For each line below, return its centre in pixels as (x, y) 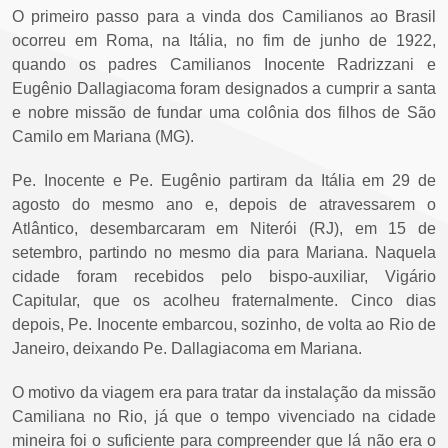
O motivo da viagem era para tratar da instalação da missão (224, 393)
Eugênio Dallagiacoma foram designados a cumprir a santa (224, 89)
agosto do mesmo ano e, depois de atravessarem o (224, 205)
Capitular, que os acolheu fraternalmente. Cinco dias (224, 301)
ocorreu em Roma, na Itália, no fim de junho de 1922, (224, 41)
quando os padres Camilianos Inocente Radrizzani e (224, 65)
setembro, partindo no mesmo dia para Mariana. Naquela (224, 253)
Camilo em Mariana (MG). (103, 137)
